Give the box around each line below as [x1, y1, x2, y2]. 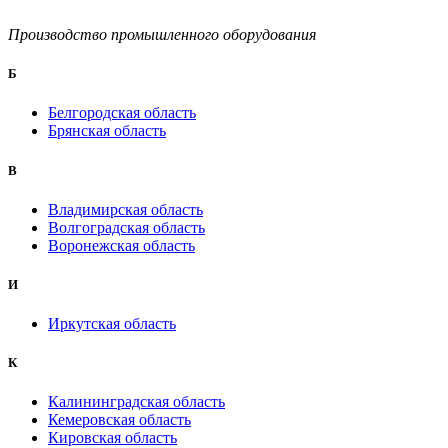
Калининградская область [48, 393, 225, 411]
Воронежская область [48, 236, 195, 254]
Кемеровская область [48, 411, 191, 429]
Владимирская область [48, 200, 203, 218]
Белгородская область [48, 104, 196, 122]
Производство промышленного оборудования [8, 26, 316, 43]
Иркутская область [48, 315, 176, 333]
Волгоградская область [48, 218, 205, 236]
